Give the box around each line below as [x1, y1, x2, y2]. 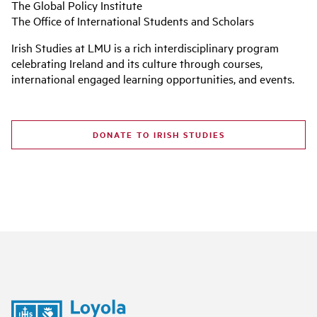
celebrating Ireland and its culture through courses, [11, 54, 263, 71]
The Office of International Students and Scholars [11, 12, 254, 28]
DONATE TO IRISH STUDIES [92, 128, 225, 140]
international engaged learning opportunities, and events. [11, 70, 297, 86]
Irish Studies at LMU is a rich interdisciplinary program [11, 39, 279, 55]
